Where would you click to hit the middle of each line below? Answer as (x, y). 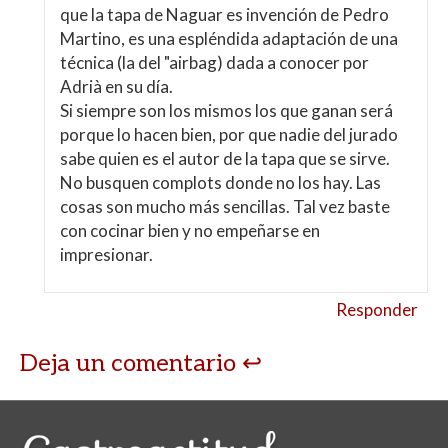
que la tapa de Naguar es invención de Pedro (225, 14)
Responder (377, 309)
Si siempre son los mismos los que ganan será (227, 110)
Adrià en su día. (117, 86)
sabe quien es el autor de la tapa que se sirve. (225, 158)
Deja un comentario (131, 363)
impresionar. (107, 254)
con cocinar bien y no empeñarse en (190, 230)
